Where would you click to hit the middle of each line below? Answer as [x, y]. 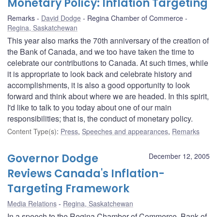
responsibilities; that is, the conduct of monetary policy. [100, 118]
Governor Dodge [53, 158]
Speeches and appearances [125, 131]
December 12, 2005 [179, 156]
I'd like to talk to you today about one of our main [89, 107]
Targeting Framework [68, 188]
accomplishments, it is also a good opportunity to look [99, 85]
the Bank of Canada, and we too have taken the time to [101, 51]
